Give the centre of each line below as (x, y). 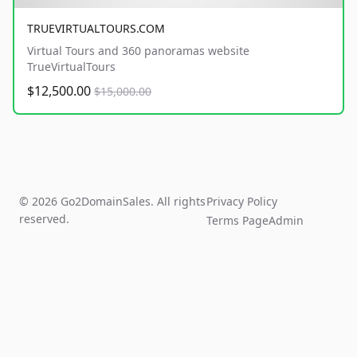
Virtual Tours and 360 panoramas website (138, 51)
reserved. (44, 219)
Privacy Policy (242, 202)
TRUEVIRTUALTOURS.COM (96, 29)
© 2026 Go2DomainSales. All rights (112, 202)
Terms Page (238, 221)
